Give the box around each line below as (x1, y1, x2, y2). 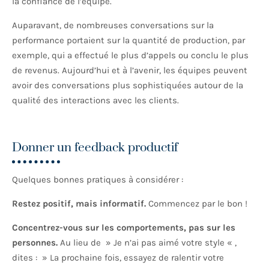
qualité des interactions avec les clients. (12, 95, 181, 106)
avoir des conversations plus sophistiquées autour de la (12, 80, 243, 91)
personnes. (12, 237, 60, 249)
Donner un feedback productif (12, 140, 178, 156)
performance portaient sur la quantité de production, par (12, 35, 245, 46)
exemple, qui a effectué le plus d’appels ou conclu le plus (12, 50, 249, 61)
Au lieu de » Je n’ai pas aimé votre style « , (60, 237, 237, 249)
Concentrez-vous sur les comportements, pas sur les (12, 222, 235, 234)
